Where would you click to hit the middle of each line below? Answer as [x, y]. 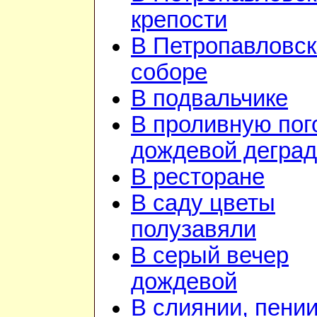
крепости [179, 20]
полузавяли [194, 230]
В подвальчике [209, 99]
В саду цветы [203, 203]
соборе [169, 73]
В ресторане [198, 177]
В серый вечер [210, 256]
